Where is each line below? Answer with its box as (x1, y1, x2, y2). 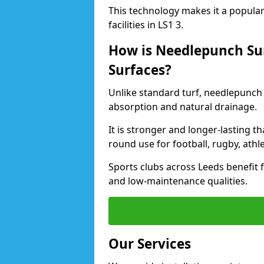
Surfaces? (108, 61, 171, 79)
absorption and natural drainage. (108, 100, 257, 113)
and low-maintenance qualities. (108, 174, 247, 187)
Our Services (108, 235, 191, 253)
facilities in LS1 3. (108, 18, 183, 31)
